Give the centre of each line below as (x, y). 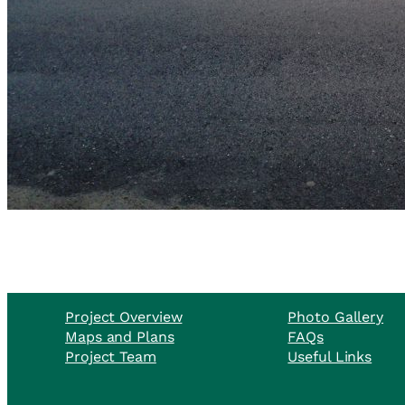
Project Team (111, 357)
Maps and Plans (120, 337)
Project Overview (124, 317)
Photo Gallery (336, 317)
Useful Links (330, 357)
